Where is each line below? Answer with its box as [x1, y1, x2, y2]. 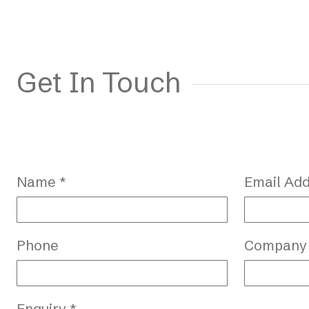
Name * [17, 173, 66, 190]
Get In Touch [17, 66, 181, 99]
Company [244, 237, 307, 254]
